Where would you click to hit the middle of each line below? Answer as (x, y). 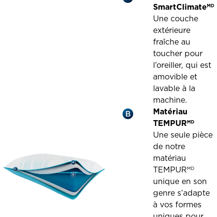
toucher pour (178, 53)
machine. (170, 100)
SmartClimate (180, 7)
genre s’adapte (182, 193)
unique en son (180, 181)
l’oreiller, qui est (182, 65)
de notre (169, 146)
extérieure (172, 30)
